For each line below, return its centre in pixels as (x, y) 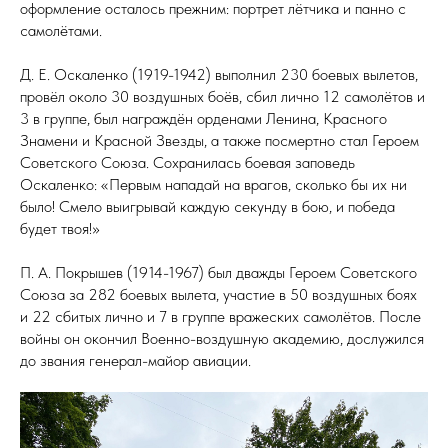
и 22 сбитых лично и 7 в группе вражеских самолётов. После (220, 316)
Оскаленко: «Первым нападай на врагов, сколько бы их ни (213, 184)
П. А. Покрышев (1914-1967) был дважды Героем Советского (218, 272)
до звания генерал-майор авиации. (135, 360)
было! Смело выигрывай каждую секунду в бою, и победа (207, 206)
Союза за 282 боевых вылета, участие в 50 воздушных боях (218, 294)
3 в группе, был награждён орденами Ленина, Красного (203, 118)
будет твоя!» (60, 228)
